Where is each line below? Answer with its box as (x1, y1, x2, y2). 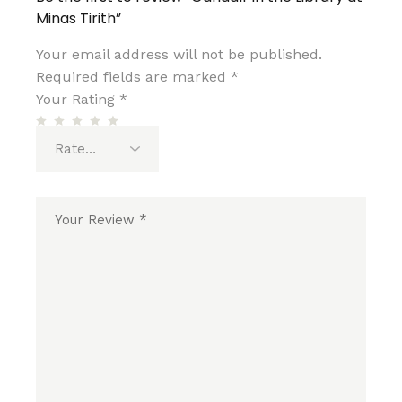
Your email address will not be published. (36, 45, 323, 63)
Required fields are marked (36, 67, 232, 85)
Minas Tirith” (36, 7, 122, 29)
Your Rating (36, 90, 120, 108)
